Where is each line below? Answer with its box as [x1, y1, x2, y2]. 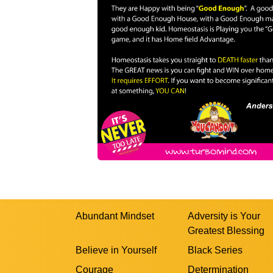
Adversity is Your [188, 210, 260, 221]
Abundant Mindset [76, 210, 154, 221]
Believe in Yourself [76, 244, 157, 255]
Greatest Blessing [188, 225, 264, 236]
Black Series [188, 244, 243, 255]
